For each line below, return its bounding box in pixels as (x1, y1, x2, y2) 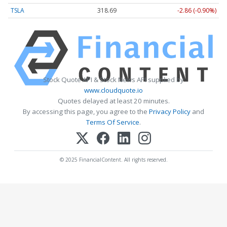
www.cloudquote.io (84, 86, 143, 95)
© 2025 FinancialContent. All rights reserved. (59, 156, 168, 164)
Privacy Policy (149, 107, 191, 117)
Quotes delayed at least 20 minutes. (57, 96, 170, 106)
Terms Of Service (86, 118, 139, 127)
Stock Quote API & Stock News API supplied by (43, 75, 184, 85)
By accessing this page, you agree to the (23, 107, 149, 117)
